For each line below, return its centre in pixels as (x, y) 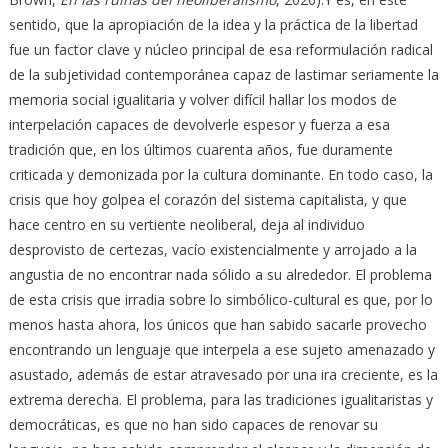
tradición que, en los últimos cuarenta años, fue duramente (200, 149)
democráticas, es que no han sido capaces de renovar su (193, 424)
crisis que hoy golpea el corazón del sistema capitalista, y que (207, 199)
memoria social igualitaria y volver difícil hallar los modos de (202, 99)
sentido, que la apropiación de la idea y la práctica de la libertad (213, 24)
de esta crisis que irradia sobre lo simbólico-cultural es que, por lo (220, 299)
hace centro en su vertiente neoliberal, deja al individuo (186, 224)
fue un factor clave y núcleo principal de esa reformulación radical (220, 49)
